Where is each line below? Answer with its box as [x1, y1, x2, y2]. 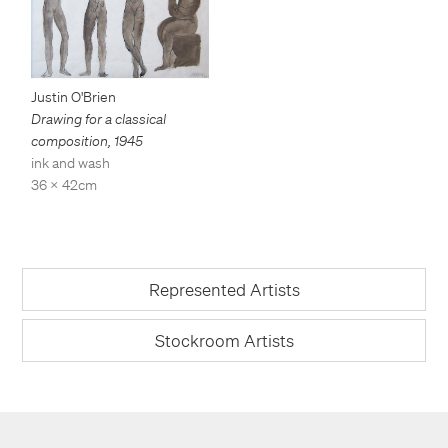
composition [31, 131, 108, 150]
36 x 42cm [31, 175, 97, 194]
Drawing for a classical [31, 109, 166, 128]
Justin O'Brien [31, 87, 116, 106]
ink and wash [31, 153, 110, 172]
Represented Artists [148, 278, 300, 300]
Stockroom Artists [154, 329, 294, 351]
